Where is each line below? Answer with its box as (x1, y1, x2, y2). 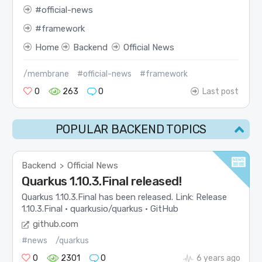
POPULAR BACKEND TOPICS (55, 122, 207, 137)
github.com (33, 219, 79, 230)
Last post (202, 87, 239, 97)
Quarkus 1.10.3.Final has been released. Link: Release (22, 191, 227, 202)
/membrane (23, 69, 69, 80)
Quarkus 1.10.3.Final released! (22, 174, 182, 189)
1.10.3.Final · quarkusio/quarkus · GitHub (22, 203, 179, 214)
